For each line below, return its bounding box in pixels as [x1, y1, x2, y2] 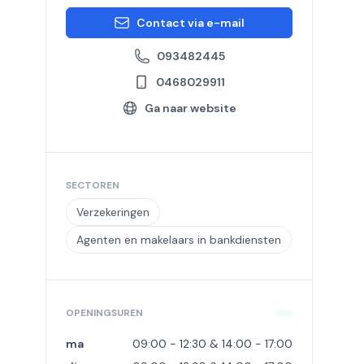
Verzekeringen [76, 205, 149, 219]
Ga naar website [145, 101, 237, 115]
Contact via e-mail [136, 15, 245, 30]
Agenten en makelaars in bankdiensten [76, 232, 281, 247]
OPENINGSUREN [66, 306, 143, 319]
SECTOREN [66, 179, 119, 192]
